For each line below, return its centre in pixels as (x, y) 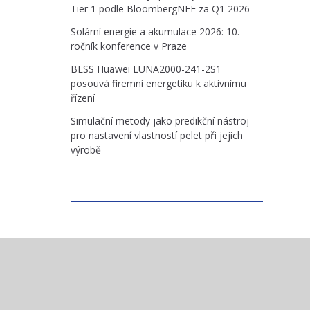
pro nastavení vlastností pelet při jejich (157, 135)
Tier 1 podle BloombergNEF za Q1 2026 (160, 9)
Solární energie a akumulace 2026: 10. (155, 31)
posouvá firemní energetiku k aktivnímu (158, 83)
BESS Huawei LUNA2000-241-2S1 (146, 69)
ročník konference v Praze (129, 46)
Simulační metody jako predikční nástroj (160, 121)
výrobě (86, 150)
